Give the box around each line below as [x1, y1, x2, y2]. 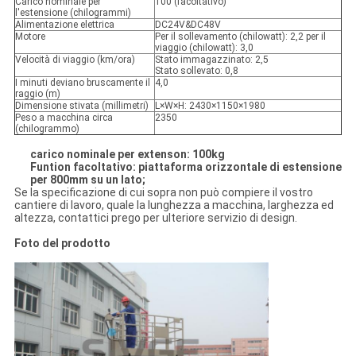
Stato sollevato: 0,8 [154, 65, 238, 77]
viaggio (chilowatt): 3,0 [154, 42, 253, 54]
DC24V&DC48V [154, 19, 221, 31]
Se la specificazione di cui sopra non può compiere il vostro [14, 186, 313, 199]
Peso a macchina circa [14, 112, 113, 124]
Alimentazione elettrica [14, 19, 114, 31]
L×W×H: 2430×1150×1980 [154, 100, 265, 112]
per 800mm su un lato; [29, 173, 145, 187]
